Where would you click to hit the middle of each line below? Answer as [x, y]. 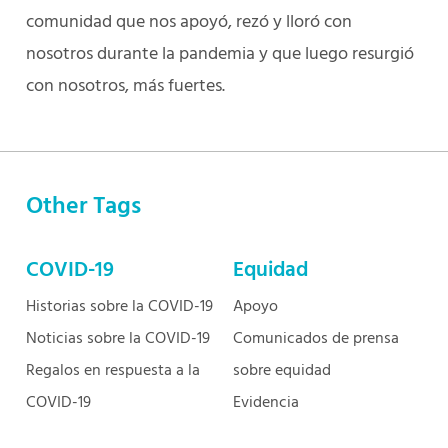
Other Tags [83, 207]
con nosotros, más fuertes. [125, 86]
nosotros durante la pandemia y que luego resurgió [220, 54]
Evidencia [266, 403]
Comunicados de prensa [316, 339]
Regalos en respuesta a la [113, 371]
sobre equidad [282, 371]
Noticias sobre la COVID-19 [118, 339]
